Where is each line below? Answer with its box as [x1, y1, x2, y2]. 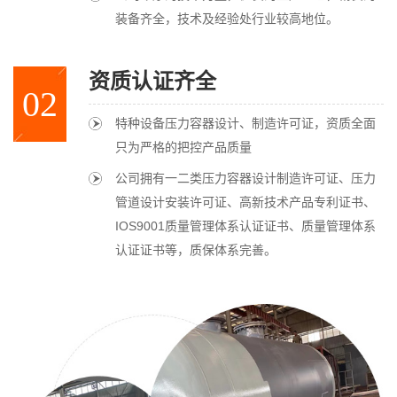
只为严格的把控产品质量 [115, 139, 252, 154]
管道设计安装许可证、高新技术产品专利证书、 [115, 194, 376, 209]
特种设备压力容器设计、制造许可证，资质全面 [115, 115, 376, 130]
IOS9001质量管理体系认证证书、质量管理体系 [115, 218, 376, 233]
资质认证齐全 [89, 68, 216, 93]
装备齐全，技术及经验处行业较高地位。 [115, 11, 339, 26]
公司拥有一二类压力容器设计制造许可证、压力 [115, 170, 376, 185]
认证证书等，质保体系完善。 [115, 242, 276, 257]
